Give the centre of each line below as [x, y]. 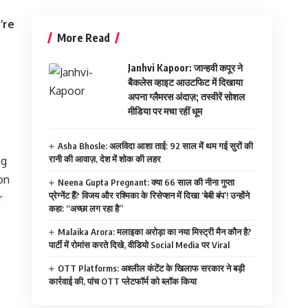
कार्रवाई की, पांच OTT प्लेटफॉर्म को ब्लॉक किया [123, 281]
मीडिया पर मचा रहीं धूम [165, 111]
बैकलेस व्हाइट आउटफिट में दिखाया [185, 82]
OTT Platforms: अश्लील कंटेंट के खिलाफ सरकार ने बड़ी [152, 268]
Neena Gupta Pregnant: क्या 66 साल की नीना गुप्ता [146, 182]
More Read [84, 37]
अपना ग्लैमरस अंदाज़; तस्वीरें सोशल [186, 96]
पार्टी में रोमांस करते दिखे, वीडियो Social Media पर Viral [139, 244]
